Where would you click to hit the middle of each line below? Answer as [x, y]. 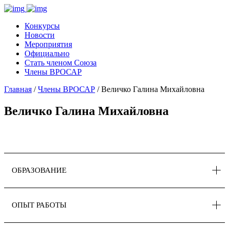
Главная [18, 89]
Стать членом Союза [61, 63]
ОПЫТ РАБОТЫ [39, 205]
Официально [47, 53]
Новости [40, 35]
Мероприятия [48, 44]
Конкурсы [42, 26]
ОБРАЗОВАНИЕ [39, 170]
